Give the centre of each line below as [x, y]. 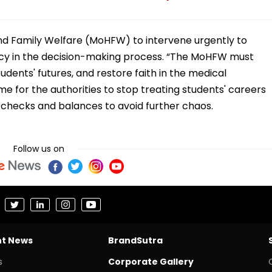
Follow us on [39, 148]
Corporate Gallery [151, 261]
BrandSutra [135, 240]
